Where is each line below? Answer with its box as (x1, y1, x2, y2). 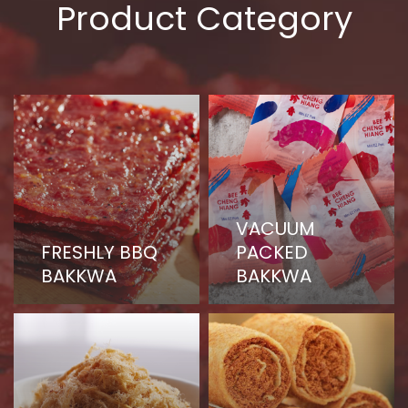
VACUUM (236, 215, 315, 241)
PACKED (236, 239, 308, 265)
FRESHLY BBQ (41, 239, 158, 265)
